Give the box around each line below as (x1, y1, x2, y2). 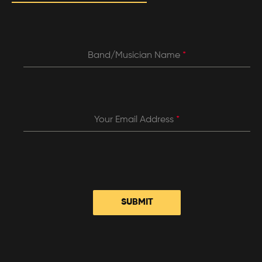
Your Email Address (94, 115, 176, 125)
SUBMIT (120, 198, 153, 208)
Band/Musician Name (88, 51, 182, 61)
